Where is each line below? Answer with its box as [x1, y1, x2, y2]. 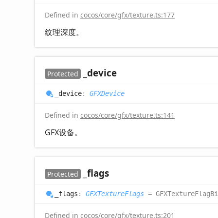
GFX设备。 [45, 127, 82, 138]
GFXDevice [90, 89, 125, 97]
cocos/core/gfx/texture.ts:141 [80, 110, 175, 120]
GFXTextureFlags [86, 189, 144, 198]
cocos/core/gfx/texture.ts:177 [80, 10, 175, 19]
